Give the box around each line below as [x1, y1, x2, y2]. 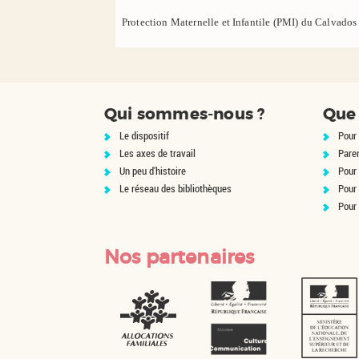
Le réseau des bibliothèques [119, 181, 232, 196]
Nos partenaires [104, 245, 255, 268]
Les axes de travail [119, 146, 196, 160]
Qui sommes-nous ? [104, 103, 265, 124]
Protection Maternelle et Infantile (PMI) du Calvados [122, 16, 357, 28]
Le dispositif [119, 128, 169, 143]
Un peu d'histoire [119, 163, 186, 178]
